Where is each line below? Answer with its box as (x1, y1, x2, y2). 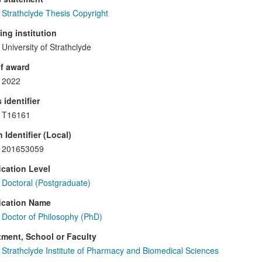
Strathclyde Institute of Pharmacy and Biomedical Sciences (1, 244, 219, 257)
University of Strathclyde (1, 41, 91, 53)
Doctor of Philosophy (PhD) (1, 211, 102, 223)
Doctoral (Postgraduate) (1, 177, 91, 189)
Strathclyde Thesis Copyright (1, 7, 108, 19)
